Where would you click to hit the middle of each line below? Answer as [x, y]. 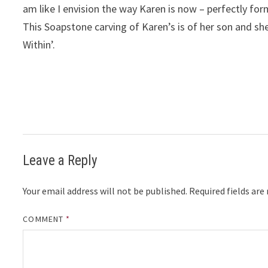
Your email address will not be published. [105, 191]
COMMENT [45, 219]
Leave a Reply [60, 161]
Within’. [39, 44]
